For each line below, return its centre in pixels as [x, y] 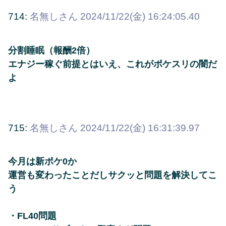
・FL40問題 [32, 216]
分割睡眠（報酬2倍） [51, 50]
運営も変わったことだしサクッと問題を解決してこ [112, 175]
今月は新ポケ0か [42, 162]
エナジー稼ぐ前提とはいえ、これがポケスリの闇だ [112, 64]
